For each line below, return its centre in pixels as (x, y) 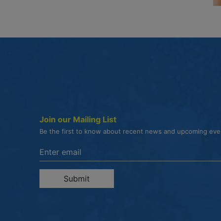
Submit (77, 179)
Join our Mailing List (78, 119)
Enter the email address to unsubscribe (112, 147)
